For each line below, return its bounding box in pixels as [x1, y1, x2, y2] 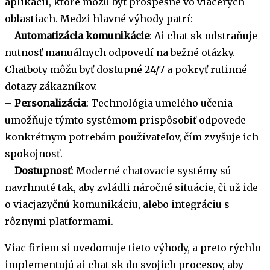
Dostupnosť [14, 165, 71, 177]
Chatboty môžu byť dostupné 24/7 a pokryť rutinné [5, 63, 247, 76]
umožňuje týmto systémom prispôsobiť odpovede [5, 114, 246, 127]
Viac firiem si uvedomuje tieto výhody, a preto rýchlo [5, 242, 261, 254]
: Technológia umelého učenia [86, 97, 233, 110]
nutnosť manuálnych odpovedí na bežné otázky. [5, 46, 235, 59]
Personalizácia [14, 97, 86, 110]
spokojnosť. [5, 148, 63, 160]
